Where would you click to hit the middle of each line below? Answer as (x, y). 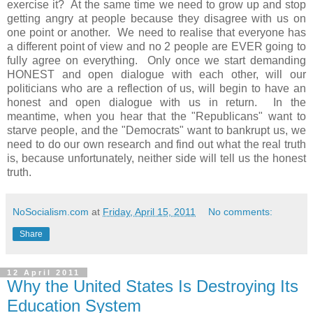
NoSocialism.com (51, 211)
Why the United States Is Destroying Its (153, 286)
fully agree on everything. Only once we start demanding (156, 60)
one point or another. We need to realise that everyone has (156, 32)
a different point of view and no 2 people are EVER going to (156, 46)
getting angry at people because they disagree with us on (156, 18)
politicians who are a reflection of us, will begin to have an (156, 88)
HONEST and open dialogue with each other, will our (156, 74)
